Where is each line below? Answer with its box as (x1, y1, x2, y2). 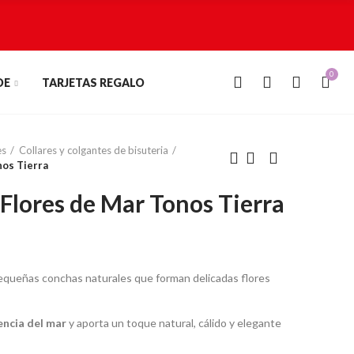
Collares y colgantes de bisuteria (19, 144, 168, 156)
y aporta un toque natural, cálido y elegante (66, 316, 281, 330)
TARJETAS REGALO (42, 75, 145, 89)
